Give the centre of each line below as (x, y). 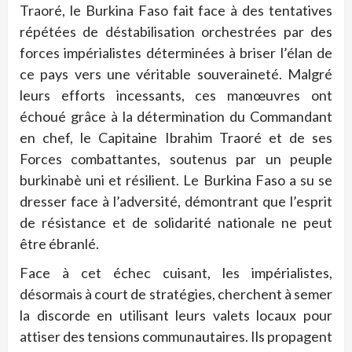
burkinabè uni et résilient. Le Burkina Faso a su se (176, 180)
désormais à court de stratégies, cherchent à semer (176, 293)
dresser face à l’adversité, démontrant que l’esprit (176, 201)
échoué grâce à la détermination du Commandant (176, 116)
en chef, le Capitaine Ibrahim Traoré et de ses (176, 137)
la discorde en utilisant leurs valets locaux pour (176, 315)
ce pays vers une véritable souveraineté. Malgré (176, 73)
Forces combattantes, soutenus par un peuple (176, 158)
